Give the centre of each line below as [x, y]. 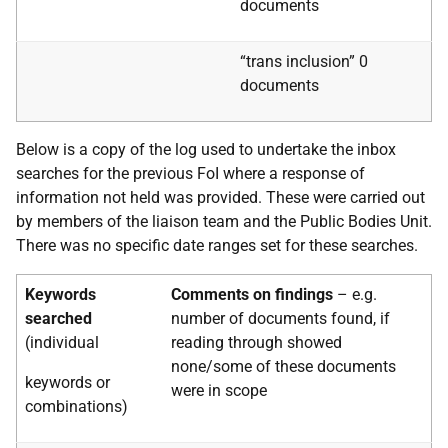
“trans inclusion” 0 [304, 61]
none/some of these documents [283, 366]
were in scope [219, 390]
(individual [62, 342]
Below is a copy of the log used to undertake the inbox [206, 149]
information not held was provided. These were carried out [220, 197]
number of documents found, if [280, 318]
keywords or [67, 382]
